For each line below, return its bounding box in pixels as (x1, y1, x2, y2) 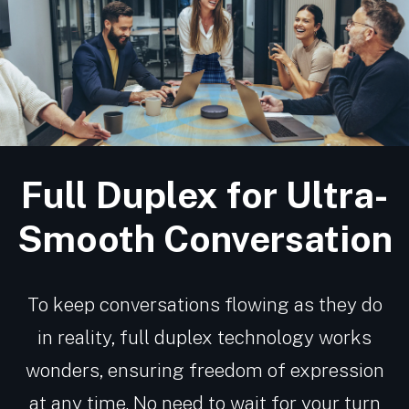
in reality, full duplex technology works (37, 326, 372, 350)
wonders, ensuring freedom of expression (25, 359, 384, 383)
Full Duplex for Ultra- (21, 173, 388, 217)
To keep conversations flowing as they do (26, 293, 383, 317)
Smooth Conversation (16, 217, 393, 261)
